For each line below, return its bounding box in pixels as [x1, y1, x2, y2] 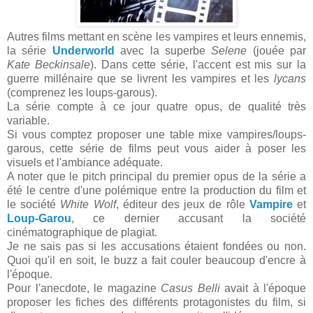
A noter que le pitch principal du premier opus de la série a [7, 170, 306, 182]
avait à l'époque [219, 282, 306, 294]
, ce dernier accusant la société [71, 212, 306, 224]
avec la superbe [114, 45, 212, 57]
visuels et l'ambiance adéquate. [7, 156, 163, 168]
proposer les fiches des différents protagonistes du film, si [7, 296, 306, 308]
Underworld [52, 45, 115, 57]
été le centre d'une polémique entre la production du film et [7, 184, 306, 196]
